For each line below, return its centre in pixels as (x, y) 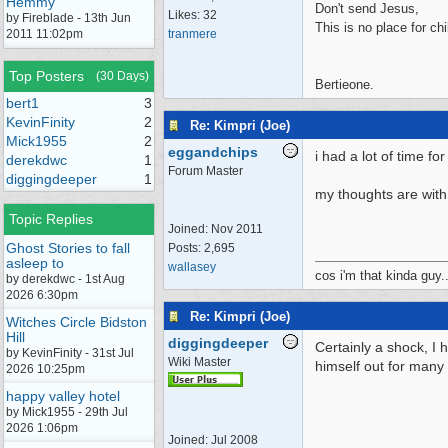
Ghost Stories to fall (68, 248)
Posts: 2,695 (201, 248)
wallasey (192, 267)
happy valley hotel (63, 396)
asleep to (35, 263)
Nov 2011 (237, 229)
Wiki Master (199, 362)
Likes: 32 (192, 15)
